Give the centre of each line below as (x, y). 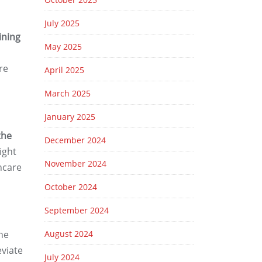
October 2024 (71, 187)
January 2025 (70, 117)
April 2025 (64, 70)
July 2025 (62, 23)
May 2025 (63, 46)
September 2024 (77, 210)
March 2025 (68, 93)
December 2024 (75, 140)
